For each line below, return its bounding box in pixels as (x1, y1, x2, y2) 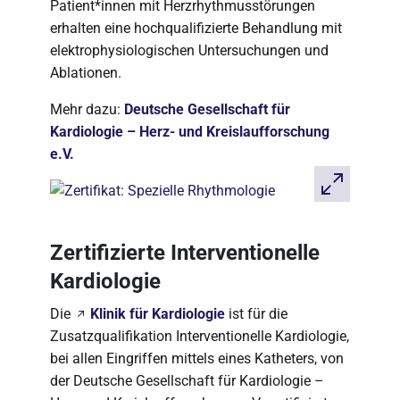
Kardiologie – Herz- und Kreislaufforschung (50, 123, 329, 140)
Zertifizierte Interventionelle (50, 240, 320, 265)
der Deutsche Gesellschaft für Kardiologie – (50, 372, 324, 389)
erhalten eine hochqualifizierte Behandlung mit (50, 20, 342, 37)
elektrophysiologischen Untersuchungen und (50, 42, 329, 59)
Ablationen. (50, 64, 121, 81)
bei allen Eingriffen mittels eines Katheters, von (50, 350, 344, 367)
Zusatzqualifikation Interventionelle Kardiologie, (50, 328, 349, 345)
